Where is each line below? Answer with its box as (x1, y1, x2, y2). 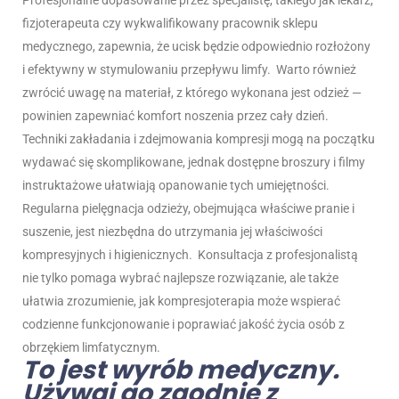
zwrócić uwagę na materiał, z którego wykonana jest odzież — (22, 85, 362, 101)
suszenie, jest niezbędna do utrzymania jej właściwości (22, 224, 322, 240)
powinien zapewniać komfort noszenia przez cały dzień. (22, 109, 329, 124)
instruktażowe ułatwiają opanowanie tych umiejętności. (22, 178, 330, 193)
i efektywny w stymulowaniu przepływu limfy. (22, 62, 271, 77)
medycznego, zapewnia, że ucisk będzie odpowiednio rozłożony (22, 39, 370, 54)
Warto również (276, 62, 356, 77)
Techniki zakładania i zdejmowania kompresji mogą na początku (22, 132, 375, 147)
